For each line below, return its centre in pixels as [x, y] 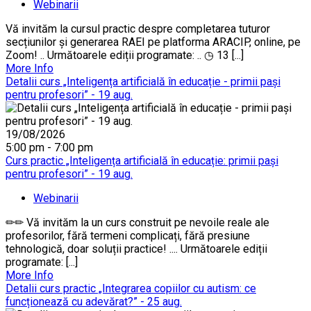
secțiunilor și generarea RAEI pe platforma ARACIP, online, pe [153, 42]
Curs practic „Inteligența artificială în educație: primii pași [142, 160]
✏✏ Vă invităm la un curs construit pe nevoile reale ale [137, 222]
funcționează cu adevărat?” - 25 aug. [94, 301]
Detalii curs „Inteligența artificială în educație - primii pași [143, 81]
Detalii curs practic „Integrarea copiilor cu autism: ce [131, 288]
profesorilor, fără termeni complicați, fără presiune [128, 235]
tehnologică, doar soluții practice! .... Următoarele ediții [136, 249]
